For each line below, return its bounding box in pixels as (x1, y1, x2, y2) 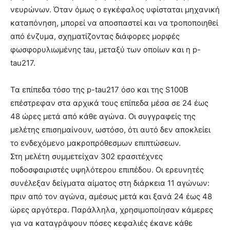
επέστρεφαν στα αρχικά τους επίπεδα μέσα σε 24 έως (10, 98, 208, 108)
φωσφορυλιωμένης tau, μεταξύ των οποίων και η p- (10, 45, 201, 55)
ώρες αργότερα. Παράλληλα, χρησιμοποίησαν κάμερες (10, 205, 213, 215)
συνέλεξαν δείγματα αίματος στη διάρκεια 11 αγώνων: (10, 178, 209, 188)
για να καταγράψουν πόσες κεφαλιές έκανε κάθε (10, 218, 193, 228)
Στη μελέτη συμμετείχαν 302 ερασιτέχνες (10, 151, 163, 162)
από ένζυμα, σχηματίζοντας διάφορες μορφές (10, 31, 180, 42)
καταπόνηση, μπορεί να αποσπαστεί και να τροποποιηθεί (10, 18, 218, 28)
